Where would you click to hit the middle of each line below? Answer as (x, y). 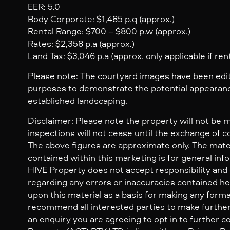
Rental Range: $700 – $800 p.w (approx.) (109, 31)
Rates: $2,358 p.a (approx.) (81, 44)
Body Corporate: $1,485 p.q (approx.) (101, 19)
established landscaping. (77, 101)
